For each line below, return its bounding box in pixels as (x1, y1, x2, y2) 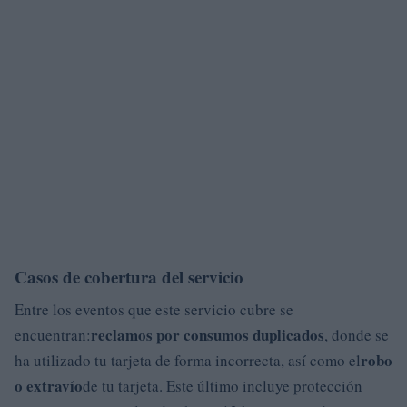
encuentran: (15, 323, 91, 345)
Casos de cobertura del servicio (15, 263, 243, 289)
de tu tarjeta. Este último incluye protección (83, 374, 362, 396)
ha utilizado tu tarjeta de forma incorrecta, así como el (15, 349, 361, 371)
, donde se (324, 323, 389, 345)
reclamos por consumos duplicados (91, 323, 324, 346)
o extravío (15, 373, 83, 397)
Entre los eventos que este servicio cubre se (15, 298, 293, 320)
